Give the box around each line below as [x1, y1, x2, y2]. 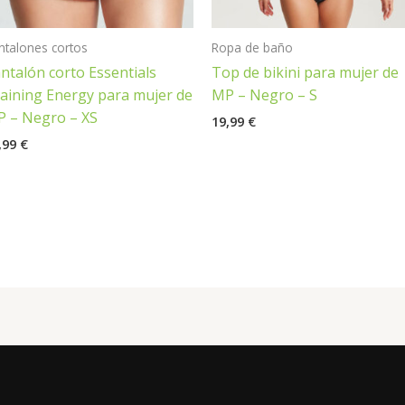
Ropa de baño [212, 39, 293, 57]
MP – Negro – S [212, 84, 317, 105]
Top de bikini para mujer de [212, 61, 399, 82]
